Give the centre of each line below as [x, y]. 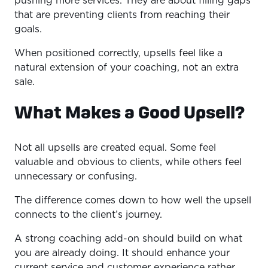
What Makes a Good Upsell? [130, 112]
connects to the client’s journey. [90, 214]
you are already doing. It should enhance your [122, 253]
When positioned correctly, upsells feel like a [118, 53]
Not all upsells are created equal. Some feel [115, 147]
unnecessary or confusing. [77, 176]
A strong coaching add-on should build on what [128, 238]
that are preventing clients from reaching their [122, 15]
